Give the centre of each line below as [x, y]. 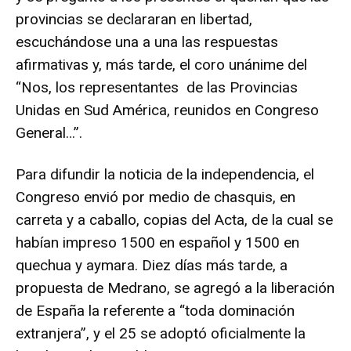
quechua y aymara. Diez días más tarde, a [152, 265]
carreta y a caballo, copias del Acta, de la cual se [174, 219]
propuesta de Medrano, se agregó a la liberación [175, 288]
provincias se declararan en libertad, [134, 19]
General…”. [49, 132]
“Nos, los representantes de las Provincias [157, 87]
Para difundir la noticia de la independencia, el [165, 174]
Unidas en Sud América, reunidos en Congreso [167, 110]
